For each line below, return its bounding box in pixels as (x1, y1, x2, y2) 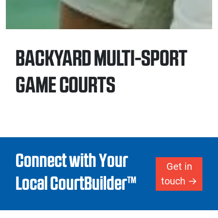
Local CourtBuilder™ (16, 172, 136, 195)
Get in (166, 161, 192, 173)
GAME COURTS (16, 72, 115, 98)
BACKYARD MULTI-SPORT (16, 45, 187, 72)
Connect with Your (16, 149, 128, 172)
